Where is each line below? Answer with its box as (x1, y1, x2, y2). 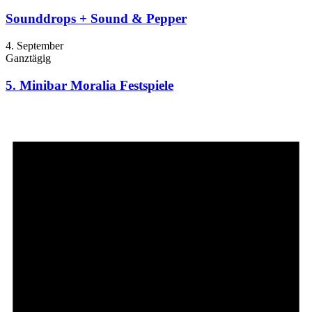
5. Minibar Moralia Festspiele (6, 77, 173, 93)
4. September (6, 39, 63, 52)
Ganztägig (6, 52, 51, 64)
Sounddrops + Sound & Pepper (6, 11, 187, 26)
